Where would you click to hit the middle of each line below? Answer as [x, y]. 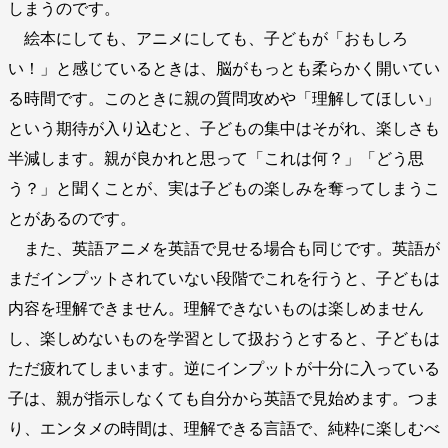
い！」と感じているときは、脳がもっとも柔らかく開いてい [224, 68]
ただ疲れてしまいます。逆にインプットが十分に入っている [224, 368]
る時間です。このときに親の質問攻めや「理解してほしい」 [224, 98]
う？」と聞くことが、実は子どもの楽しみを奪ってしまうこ [224, 188]
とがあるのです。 [72, 218]
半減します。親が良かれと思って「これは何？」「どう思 [216, 158]
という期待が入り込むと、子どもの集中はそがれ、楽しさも [224, 128]
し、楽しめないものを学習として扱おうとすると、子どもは [224, 338]
